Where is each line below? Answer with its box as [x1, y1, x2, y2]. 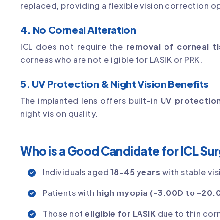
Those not [43, 208, 85, 219]
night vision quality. [20, 108, 98, 119]
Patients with [43, 187, 96, 198]
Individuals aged [43, 166, 110, 177]
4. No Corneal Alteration [20, 23, 136, 36]
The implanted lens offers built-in [20, 95, 161, 106]
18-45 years [110, 166, 160, 177]
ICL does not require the [20, 41, 126, 52]
